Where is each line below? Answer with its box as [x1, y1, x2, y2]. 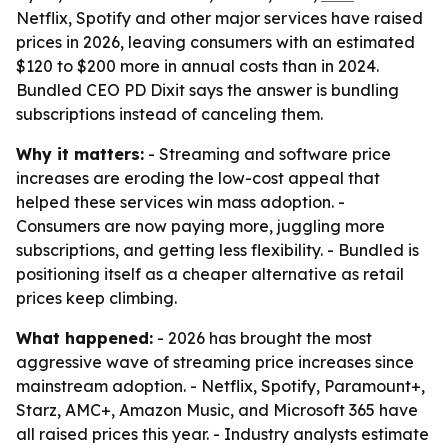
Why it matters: [16, 144, 144, 164]
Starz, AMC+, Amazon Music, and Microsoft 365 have [16, 400, 418, 420]
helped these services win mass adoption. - [16, 192, 345, 212]
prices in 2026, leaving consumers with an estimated [16, 32, 415, 52]
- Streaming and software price [144, 144, 391, 164]
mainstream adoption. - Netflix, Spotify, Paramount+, [16, 376, 425, 396]
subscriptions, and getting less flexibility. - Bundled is [16, 240, 419, 260]
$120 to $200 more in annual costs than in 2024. [16, 56, 379, 76]
